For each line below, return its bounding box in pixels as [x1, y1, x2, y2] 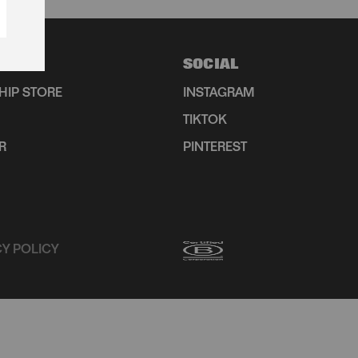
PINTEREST [183, 142, 247, 155]
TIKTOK [183, 115, 227, 128]
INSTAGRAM [183, 88, 255, 101]
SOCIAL [183, 58, 239, 73]
